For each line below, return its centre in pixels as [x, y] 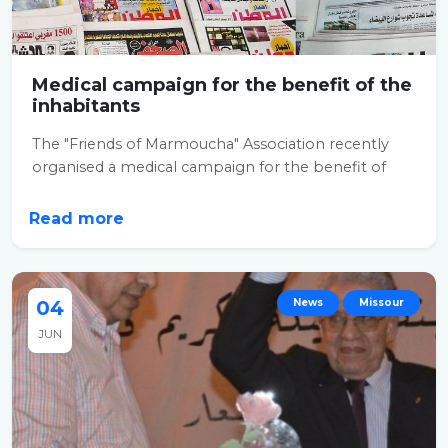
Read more [79, 218]
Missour [381, 302]
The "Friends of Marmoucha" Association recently [210, 144]
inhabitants [86, 106]
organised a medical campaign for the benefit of [209, 167]
